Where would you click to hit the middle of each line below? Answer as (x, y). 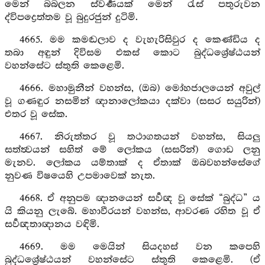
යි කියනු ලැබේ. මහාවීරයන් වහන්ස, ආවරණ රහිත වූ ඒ (132, 211)
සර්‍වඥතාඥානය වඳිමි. (52, 224)
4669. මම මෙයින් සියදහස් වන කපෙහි (140, 247)
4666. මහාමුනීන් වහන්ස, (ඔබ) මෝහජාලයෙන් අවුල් (140, 88)
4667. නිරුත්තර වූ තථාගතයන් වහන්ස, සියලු (140, 137)
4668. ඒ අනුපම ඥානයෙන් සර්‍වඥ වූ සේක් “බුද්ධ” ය (140, 198)
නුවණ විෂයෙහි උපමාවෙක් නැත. (80, 176)
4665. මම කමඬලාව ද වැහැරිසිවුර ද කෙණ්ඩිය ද (140, 40)
